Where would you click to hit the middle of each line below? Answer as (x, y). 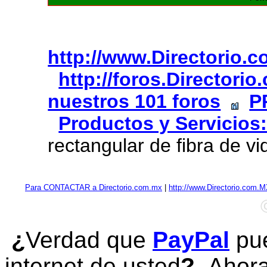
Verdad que (89, 240)
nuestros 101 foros (134, 102)
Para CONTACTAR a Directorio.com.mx (94, 188)
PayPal (191, 240)
